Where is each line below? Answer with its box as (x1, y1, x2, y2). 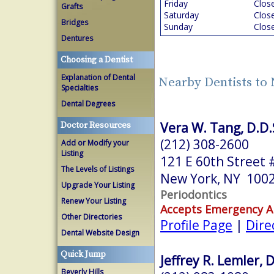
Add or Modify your (61, 138, 129, 148)
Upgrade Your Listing (61, 180, 135, 190)
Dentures (61, 33, 93, 43)
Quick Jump (61, 249, 106, 260)
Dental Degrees (61, 98, 115, 109)
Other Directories (61, 212, 122, 222)
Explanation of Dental (61, 72, 135, 83)
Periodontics (160, 187, 227, 202)
